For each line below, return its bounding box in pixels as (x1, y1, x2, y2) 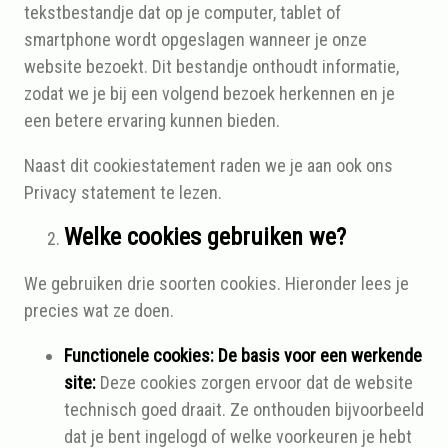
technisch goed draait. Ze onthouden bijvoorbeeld (64, 399, 424, 420)
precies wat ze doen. (24, 300, 174, 321)
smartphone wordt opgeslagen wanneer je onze (24, 29, 367, 50)
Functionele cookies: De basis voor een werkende (64, 345, 422, 366)
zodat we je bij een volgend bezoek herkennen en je (24, 83, 395, 104)
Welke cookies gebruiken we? (64, 223, 346, 251)
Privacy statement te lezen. (24, 182, 222, 203)
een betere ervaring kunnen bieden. (24, 110, 280, 131)
